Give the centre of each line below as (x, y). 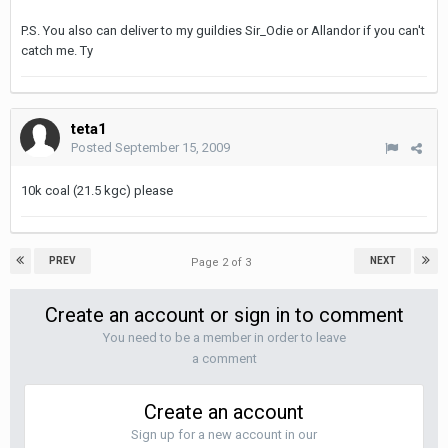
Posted (93, 147)
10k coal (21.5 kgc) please (97, 190)
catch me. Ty (57, 50)
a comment (224, 358)
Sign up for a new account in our (224, 434)
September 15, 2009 (172, 147)
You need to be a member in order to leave (224, 337)
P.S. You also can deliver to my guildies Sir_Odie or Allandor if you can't (223, 30)
